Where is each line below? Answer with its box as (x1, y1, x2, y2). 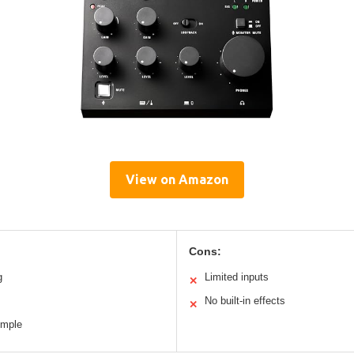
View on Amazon (126, 172, 228, 187)
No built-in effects (205, 295, 285, 307)
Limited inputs (205, 271, 269, 284)
